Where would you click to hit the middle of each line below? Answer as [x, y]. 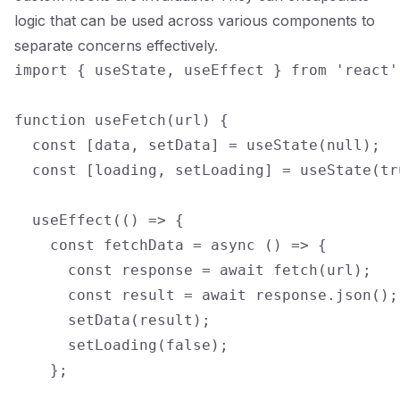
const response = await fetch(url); [193, 270]
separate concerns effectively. [116, 46]
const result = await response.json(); [206, 295]
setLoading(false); [121, 345]
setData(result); [112, 320]
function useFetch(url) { [121, 120]
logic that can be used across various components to [195, 21]
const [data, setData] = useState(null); [197, 145]
